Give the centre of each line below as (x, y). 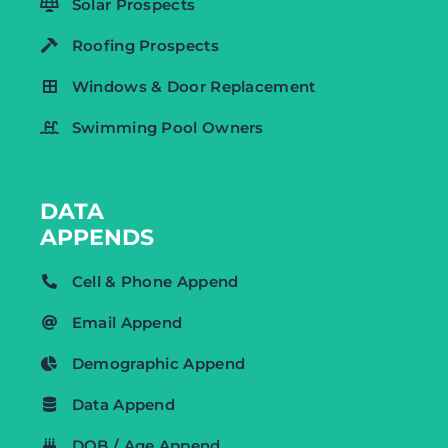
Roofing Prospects (145, 45)
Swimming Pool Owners (167, 127)
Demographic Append (158, 363)
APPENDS (97, 237)
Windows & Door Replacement (193, 86)
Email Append (127, 322)
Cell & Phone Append (155, 281)
